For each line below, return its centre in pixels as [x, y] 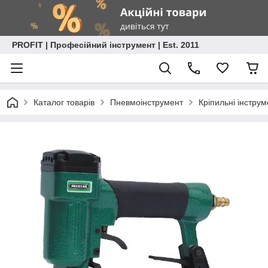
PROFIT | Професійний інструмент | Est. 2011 [106, 45]
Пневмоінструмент [147, 102]
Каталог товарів [64, 102]
